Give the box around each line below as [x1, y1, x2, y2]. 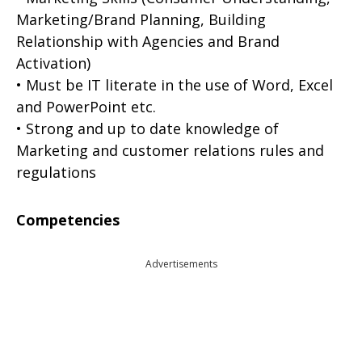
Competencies [16, 210, 120, 229]
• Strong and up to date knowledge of [16, 119, 279, 138]
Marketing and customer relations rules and [16, 141, 324, 160]
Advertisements [145, 257, 217, 271]
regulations [16, 162, 96, 182]
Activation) [16, 53, 90, 73]
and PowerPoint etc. [16, 97, 156, 116]
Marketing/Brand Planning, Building [16, 10, 266, 29]
